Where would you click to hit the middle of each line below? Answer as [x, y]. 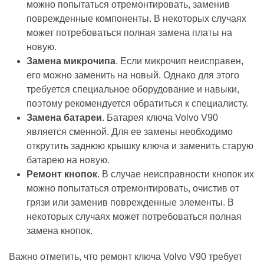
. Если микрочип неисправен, [179, 61]
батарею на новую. [68, 160]
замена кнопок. [60, 230]
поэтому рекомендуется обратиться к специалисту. [137, 103]
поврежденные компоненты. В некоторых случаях [136, 18]
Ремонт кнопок [62, 174]
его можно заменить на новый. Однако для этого [133, 75]
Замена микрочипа [71, 61]
